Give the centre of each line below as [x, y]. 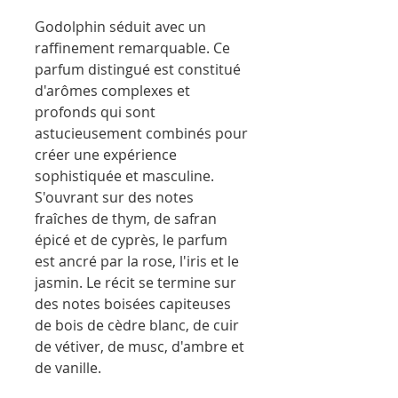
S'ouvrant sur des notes [114, 197]
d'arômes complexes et [112, 90]
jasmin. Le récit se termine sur [135, 282]
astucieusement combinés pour [141, 133]
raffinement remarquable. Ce [132, 48]
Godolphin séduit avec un [120, 26]
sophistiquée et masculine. [124, 175]
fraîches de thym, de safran [126, 218]
